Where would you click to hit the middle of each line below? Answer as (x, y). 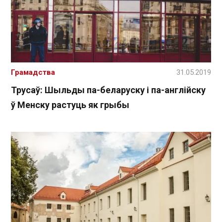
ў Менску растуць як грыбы (70, 105)
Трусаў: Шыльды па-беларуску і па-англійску (108, 90)
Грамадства (33, 72)
